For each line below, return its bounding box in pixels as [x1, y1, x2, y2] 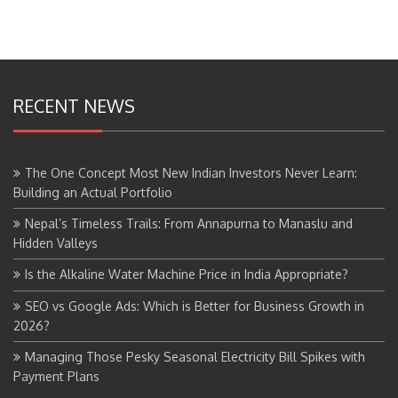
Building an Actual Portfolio [13, 184, 172, 200]
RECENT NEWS [13, 93, 135, 117]
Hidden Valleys [13, 235, 98, 251]
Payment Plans [13, 368, 99, 384]
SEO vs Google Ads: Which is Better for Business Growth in [25, 298, 364, 314]
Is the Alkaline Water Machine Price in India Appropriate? [25, 266, 348, 282]
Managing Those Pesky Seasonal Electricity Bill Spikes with [25, 348, 365, 364]
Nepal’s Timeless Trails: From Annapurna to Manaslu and [25, 215, 353, 231]
